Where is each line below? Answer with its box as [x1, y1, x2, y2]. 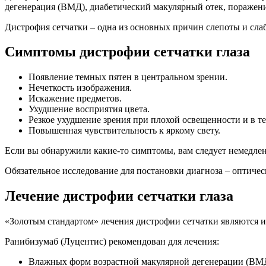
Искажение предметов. [28, 93, 122, 104]
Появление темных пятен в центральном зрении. [28, 72, 227, 83]
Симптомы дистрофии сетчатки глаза [5, 44, 250, 60]
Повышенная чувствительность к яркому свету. [28, 125, 220, 136]
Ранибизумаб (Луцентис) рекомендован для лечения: [5, 236, 219, 247]
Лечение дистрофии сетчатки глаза [5, 188, 233, 204]
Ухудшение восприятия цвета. [28, 104, 150, 115]
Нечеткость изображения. [28, 83, 132, 93]
